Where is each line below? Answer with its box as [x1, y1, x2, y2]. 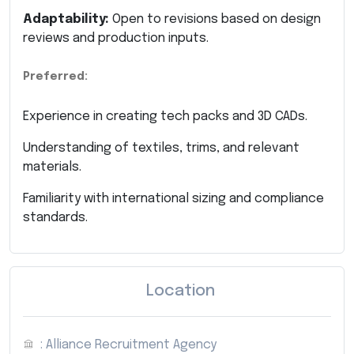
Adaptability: [23, 12, 109, 26]
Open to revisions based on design [109, 12, 321, 26]
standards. [23, 210, 88, 224]
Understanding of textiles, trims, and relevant [23, 141, 299, 155]
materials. [23, 160, 81, 174]
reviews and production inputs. [23, 31, 209, 45]
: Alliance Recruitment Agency [40, 337, 217, 352]
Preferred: [23, 70, 88, 82]
